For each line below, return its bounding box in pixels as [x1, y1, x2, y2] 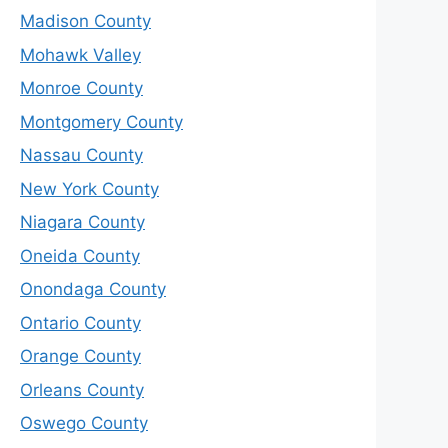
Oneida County [20, 245, 140, 266]
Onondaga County [20, 279, 166, 300]
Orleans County [20, 379, 144, 400]
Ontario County [20, 312, 141, 333]
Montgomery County [20, 111, 183, 132]
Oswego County [20, 413, 148, 434]
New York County [20, 178, 159, 199]
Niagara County [20, 212, 145, 233]
